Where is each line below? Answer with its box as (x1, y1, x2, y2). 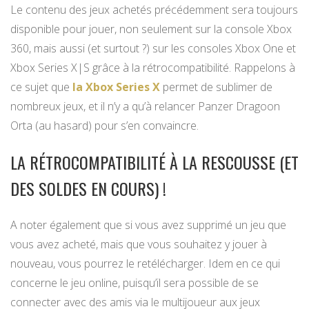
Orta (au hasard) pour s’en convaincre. (10, 118, 199, 134)
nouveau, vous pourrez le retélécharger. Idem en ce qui (10, 256, 280, 272)
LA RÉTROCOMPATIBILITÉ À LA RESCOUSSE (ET (10, 150, 299, 175)
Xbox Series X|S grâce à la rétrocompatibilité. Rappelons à (10, 60, 295, 76)
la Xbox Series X (72, 79, 160, 95)
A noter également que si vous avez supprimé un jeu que (10, 217, 286, 233)
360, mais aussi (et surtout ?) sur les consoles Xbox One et (10, 41, 296, 57)
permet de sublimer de (160, 79, 272, 95)
